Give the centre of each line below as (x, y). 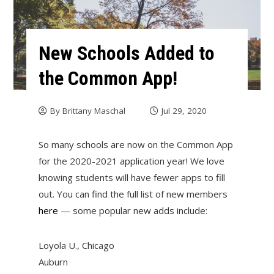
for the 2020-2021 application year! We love (131, 161)
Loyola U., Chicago (76, 246)
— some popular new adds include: (132, 211)
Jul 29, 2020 (184, 111)
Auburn (53, 262)
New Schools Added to (126, 54)
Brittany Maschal (94, 111)
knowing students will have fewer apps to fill (131, 178)
